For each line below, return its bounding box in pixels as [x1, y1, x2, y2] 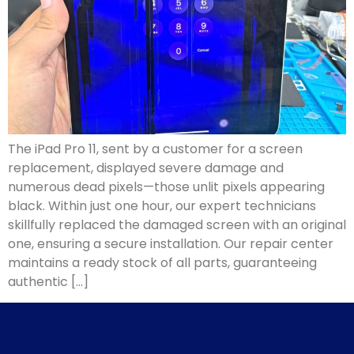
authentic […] [8, 272, 88, 291]
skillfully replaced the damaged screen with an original [8, 215, 346, 234]
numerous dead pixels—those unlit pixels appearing [8, 177, 325, 196]
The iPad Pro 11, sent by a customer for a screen [8, 139, 303, 158]
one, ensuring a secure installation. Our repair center [8, 234, 333, 253]
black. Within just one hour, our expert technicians [8, 196, 316, 215]
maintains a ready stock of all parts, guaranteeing [8, 253, 317, 272]
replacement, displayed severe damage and [8, 158, 284, 177]
